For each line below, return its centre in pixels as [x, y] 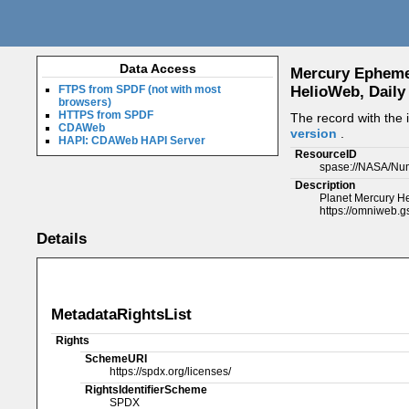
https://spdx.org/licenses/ [170, 371]
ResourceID [326, 154]
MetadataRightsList [122, 314]
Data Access [157, 68]
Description [325, 185]
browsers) [85, 102]
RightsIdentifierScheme [146, 389]
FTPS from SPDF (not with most [140, 89]
